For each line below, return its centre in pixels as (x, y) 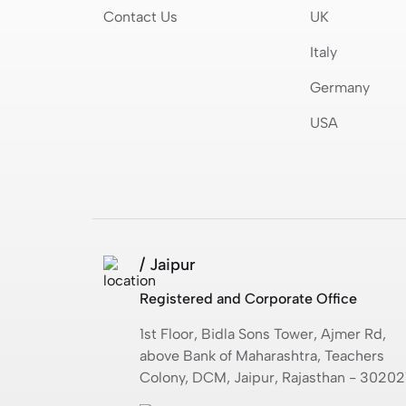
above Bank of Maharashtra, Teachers (262, 355)
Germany (339, 87)
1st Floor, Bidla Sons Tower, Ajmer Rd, (263, 333)
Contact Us (140, 16)
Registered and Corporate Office (248, 298)
